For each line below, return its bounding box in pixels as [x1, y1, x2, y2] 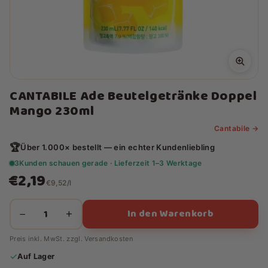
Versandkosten [84, 234, 133, 243]
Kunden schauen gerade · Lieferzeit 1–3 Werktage [19, 159, 202, 167]
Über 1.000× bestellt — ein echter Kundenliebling [20, 142, 215, 152]
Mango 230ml [10, 100, 95, 122]
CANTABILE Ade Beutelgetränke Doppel [10, 86, 257, 107]
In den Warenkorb [127, 206, 214, 221]
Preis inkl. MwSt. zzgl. [10, 234, 85, 243]
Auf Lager [17, 251, 55, 261]
